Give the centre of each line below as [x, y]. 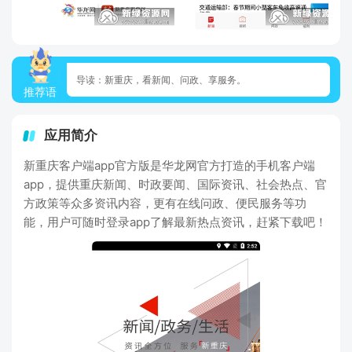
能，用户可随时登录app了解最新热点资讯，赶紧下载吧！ [175, 222]
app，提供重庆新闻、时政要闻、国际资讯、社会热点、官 [175, 184]
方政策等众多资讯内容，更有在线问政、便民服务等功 [165, 203]
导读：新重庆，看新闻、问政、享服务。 [161, 80]
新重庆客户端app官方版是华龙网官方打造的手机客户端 [169, 165]
